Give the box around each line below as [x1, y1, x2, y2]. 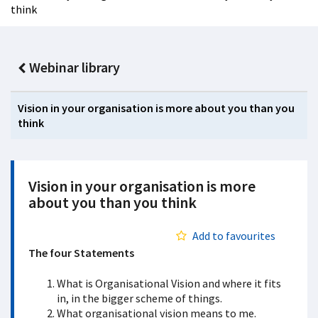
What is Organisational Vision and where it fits [57, 276, 281, 290]
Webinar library [28, 58, 120, 76]
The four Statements [28, 246, 134, 260]
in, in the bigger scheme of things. [57, 291, 222, 305]
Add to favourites [192, 229, 275, 243]
